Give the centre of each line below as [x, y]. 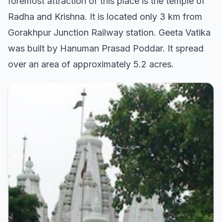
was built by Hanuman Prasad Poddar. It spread [106, 49]
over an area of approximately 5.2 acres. [91, 64]
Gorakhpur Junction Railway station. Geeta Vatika [109, 33]
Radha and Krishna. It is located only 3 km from [105, 17]
